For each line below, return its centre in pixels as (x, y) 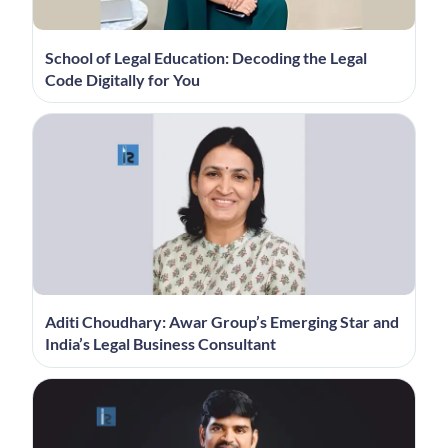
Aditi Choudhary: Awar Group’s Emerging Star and (221, 322)
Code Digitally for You (122, 79)
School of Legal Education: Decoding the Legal (205, 57)
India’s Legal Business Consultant (160, 344)
